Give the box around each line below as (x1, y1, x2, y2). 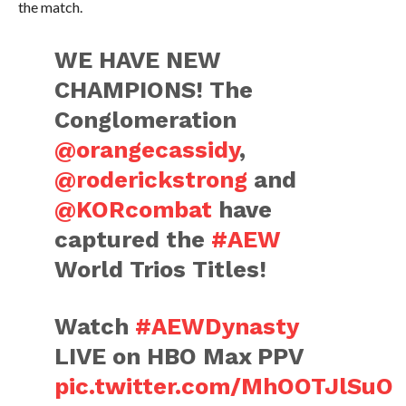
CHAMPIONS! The (54, 76, 254, 104)
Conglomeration (54, 106, 237, 134)
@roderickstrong (54, 166, 248, 194)
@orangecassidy (54, 136, 240, 164)
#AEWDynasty (135, 313, 299, 341)
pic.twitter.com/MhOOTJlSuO (54, 372, 394, 401)
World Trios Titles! (54, 256, 267, 284)
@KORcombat (54, 196, 213, 224)
